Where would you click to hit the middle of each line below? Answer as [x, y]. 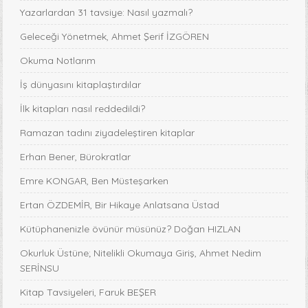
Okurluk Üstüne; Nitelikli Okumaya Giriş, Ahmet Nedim [141, 253]
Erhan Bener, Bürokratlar [76, 156]
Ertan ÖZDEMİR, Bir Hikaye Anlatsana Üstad [120, 205]
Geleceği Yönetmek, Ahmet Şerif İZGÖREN [115, 36]
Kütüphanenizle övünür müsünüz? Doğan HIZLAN [131, 229]
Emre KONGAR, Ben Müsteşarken [95, 180]
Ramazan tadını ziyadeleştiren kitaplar [108, 132]
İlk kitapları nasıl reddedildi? [83, 108]
